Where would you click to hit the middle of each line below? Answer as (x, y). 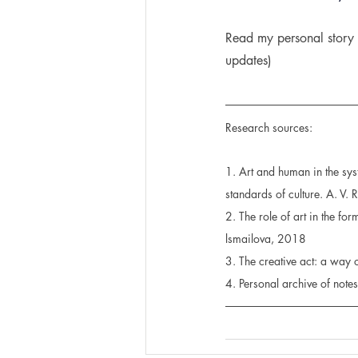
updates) (249, 60)
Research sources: (269, 127)
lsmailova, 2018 (266, 239)
